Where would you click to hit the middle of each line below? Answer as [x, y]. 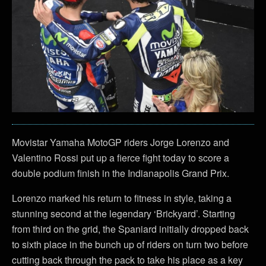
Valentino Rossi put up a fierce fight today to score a [121, 157]
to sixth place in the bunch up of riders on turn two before [130, 244]
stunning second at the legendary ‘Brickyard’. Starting [123, 213]
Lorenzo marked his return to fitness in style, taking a [122, 198]
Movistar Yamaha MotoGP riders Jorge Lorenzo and [121, 142]
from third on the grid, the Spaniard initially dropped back [130, 229]
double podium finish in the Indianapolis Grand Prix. [121, 173]
